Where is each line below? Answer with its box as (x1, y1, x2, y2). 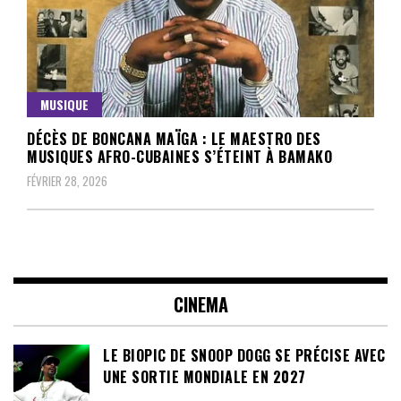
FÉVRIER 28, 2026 (27, 171, 107, 190)
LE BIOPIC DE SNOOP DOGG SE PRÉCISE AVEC (103, 344, 386, 366)
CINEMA (173, 290, 228, 318)
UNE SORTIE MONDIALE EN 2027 (103, 365, 306, 388)
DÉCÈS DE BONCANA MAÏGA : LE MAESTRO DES (27, 127, 321, 149)
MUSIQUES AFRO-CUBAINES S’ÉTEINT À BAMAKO (27, 145, 332, 167)
